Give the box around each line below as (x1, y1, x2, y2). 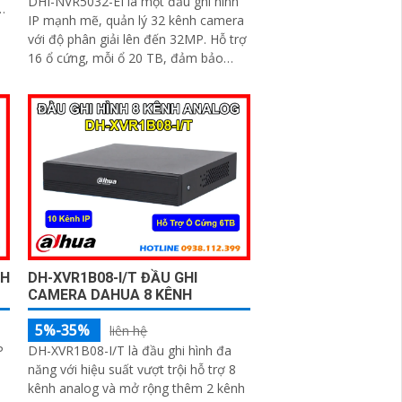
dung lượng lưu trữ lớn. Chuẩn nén (28, 68, 164, 86)
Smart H (28, 87, 76, 105)
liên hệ (109, 321, 148, 339)
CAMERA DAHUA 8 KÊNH (28, 285, 193, 303)
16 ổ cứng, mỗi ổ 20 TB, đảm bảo (28, 49, 224, 67)
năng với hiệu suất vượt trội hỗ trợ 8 (28, 360, 237, 378)
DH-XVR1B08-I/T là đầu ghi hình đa (28, 341, 232, 359)
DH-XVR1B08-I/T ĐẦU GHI (28, 268, 198, 286)
